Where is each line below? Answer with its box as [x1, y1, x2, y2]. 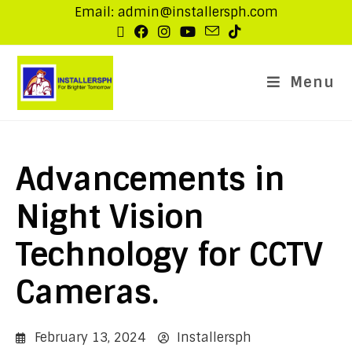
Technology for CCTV [16, 234, 323, 275]
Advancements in [16, 159, 285, 200]
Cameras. [16, 272, 159, 313]
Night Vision [16, 196, 204, 237]
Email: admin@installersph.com [74, 4, 278, 20]
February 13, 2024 [35, 329, 145, 346]
